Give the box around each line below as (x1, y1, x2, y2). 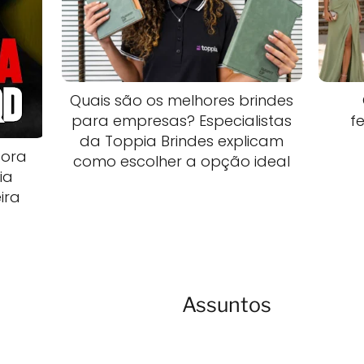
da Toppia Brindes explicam (80, 130, 284, 151)
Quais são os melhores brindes (70, 89, 294, 110)
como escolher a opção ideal (73, 150, 291, 171)
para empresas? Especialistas (71, 110, 292, 131)
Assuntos (182, 292, 271, 318)
